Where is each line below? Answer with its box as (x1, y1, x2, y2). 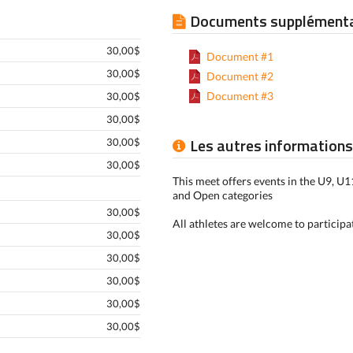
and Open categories (172, 188, 273, 202)
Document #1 (206, 50, 273, 63)
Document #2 (206, 69, 273, 83)
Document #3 (206, 89, 273, 102)
